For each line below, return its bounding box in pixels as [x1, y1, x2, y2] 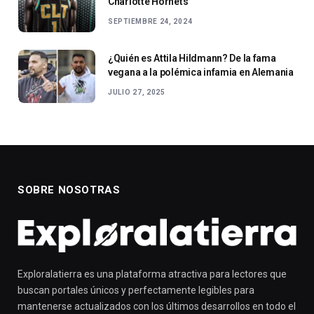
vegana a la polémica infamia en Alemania [108, 67, 294, 78]
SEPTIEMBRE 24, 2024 [108, 18, 193, 26]
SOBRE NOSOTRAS [18, 184, 121, 197]
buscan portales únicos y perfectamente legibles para [18, 285, 254, 296]
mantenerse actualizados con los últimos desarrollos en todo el [18, 301, 296, 313]
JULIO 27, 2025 [108, 88, 165, 97]
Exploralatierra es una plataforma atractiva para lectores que [18, 268, 287, 280]
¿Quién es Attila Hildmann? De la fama [108, 53, 276, 64]
